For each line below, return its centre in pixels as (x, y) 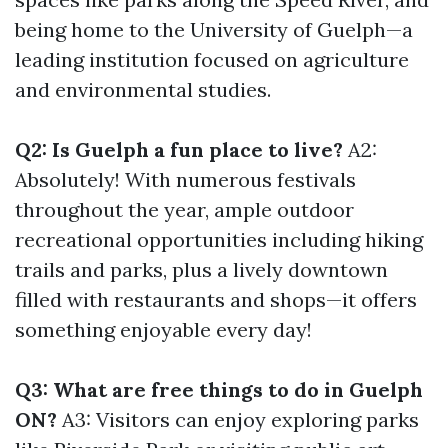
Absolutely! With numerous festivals (185, 179)
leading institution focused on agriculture (212, 59)
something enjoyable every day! (163, 329)
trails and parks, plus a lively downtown (201, 269)
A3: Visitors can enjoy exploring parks (238, 419)
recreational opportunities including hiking (219, 239)
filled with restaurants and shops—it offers (216, 299)
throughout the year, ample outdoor (184, 209)
